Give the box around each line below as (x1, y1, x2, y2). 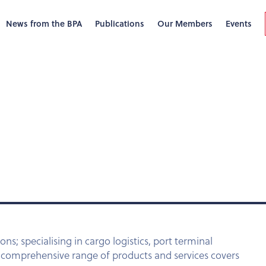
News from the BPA (6, 17, 82, 30)
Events (226, 17, 252, 30)
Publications (95, 17, 144, 30)
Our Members (157, 17, 213, 30)
